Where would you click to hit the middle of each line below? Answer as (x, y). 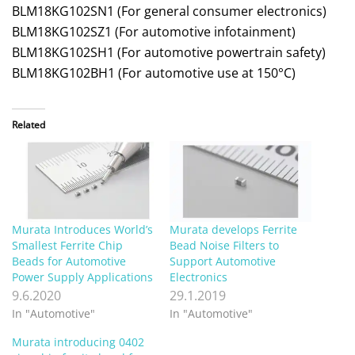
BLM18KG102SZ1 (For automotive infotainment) (154, 32)
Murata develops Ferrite (233, 230)
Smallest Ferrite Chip (67, 246)
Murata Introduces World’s (82, 230)
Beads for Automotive (69, 261)
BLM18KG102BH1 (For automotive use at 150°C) (154, 73)
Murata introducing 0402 (78, 342)
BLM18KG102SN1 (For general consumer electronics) (169, 11)
